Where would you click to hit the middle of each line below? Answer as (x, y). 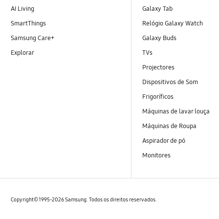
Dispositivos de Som (170, 82)
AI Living (23, 9)
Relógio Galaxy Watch (173, 23)
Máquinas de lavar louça (176, 112)
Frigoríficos (158, 97)
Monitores (157, 156)
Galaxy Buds (160, 38)
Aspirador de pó (164, 141)
